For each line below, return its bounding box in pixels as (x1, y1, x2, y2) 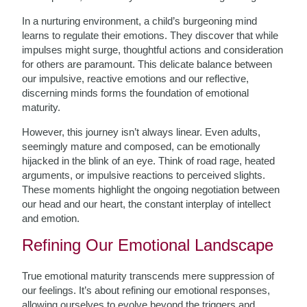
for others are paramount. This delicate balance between (22, 58, 273, 70)
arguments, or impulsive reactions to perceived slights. (22, 169, 266, 181)
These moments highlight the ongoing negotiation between (22, 184, 280, 195)
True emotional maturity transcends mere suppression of (22, 270, 275, 282)
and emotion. (22, 212, 80, 224)
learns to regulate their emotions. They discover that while (22, 29, 279, 41)
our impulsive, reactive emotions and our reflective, (22, 73, 249, 84)
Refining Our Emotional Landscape (22, 236, 274, 254)
